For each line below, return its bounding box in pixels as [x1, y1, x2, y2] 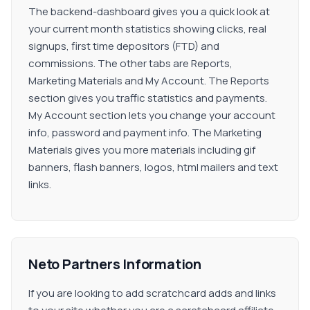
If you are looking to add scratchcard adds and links [28, 286, 276, 300]
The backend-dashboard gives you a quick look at [28, 4, 270, 19]
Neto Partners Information [28, 255, 201, 273]
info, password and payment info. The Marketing [28, 125, 262, 140]
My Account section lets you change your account [28, 108, 275, 122]
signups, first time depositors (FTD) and [28, 39, 219, 53]
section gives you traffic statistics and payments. [28, 91, 267, 105]
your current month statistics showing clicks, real [28, 21, 266, 36]
